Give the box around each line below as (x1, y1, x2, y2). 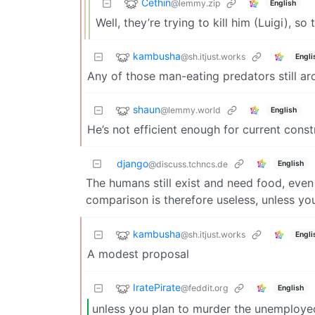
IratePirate (133, 281, 181, 294)
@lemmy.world (160, 105, 221, 116)
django (117, 157, 148, 170)
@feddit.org (181, 283, 228, 294)
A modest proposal (87, 247, 189, 262)
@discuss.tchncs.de (148, 159, 228, 170)
